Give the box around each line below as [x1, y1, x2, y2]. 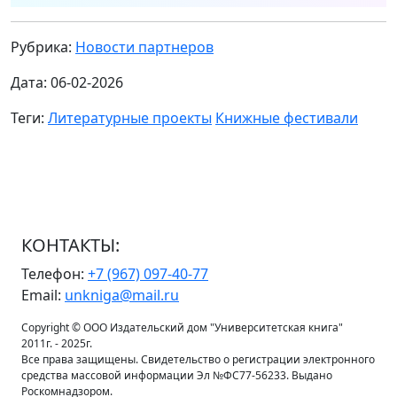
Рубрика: [11, 37, 75, 58]
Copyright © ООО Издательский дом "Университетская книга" [21, 320, 343, 336]
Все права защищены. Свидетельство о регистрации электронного [21, 352, 375, 368]
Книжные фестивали [215, 108, 358, 128]
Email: [21, 285, 65, 306]
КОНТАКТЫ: [21, 233, 120, 258]
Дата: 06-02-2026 [11, 73, 123, 93]
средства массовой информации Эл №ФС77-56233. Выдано [21, 368, 332, 384]
